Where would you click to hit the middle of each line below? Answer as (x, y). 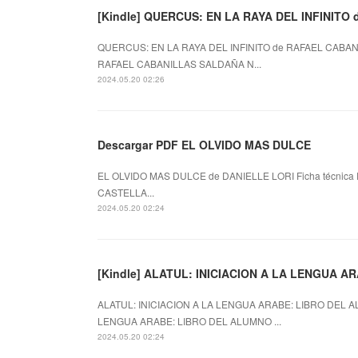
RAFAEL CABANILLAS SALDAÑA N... (179, 63)
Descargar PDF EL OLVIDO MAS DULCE (204, 144)
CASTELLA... (126, 192)
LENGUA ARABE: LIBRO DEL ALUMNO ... (189, 320)
